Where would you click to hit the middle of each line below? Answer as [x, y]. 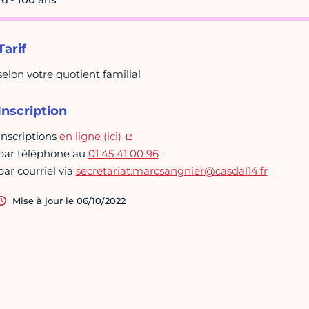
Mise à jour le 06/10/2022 [69, 201]
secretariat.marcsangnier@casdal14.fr [171, 171]
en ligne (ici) [90, 137]
